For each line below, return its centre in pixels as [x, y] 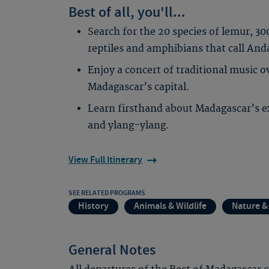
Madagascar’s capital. [139, 87]
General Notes [112, 250]
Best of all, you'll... [127, 13]
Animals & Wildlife [170, 206]
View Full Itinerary [105, 160]
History [93, 206]
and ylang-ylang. [128, 125]
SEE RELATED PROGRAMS [107, 193]
